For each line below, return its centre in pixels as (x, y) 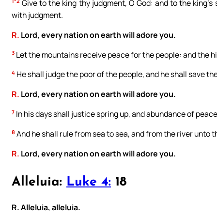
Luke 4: (89, 182)
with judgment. (37, 15)
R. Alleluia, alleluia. (46, 208)
